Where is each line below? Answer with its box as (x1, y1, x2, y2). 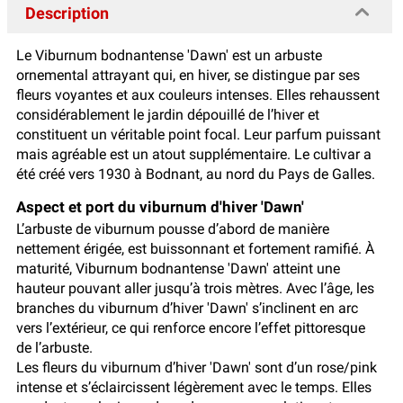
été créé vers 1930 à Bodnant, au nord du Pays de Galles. (16, 166, 379, 184)
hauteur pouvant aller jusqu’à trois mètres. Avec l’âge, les (16, 280, 374, 298)
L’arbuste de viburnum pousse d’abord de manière (16, 220, 329, 238)
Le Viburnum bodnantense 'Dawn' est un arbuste (16, 47, 322, 65)
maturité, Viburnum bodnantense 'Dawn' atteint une (16, 260, 340, 278)
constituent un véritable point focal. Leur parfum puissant (16, 126, 381, 144)
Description (25, 4, 109, 23)
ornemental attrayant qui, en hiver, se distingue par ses (16, 67, 360, 85)
